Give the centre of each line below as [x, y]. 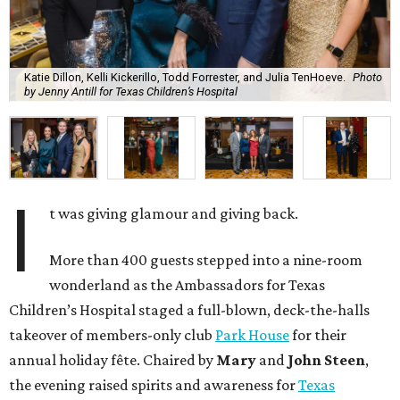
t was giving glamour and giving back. [174, 214]
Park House [252, 335]
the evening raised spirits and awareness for [154, 385]
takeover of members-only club [112, 335]
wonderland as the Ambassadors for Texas [187, 285]
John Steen [325, 360]
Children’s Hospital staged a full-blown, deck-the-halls [189, 310]
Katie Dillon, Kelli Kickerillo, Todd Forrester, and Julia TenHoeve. [185, 77]
